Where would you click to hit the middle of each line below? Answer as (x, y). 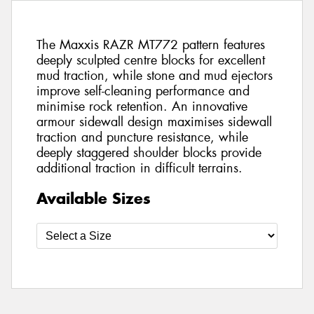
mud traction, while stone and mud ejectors (155, 76)
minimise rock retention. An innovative (142, 107)
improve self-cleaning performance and (143, 91)
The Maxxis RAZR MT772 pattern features (151, 45)
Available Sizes (94, 198)
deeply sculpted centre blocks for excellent (151, 61)
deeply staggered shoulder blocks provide (149, 153)
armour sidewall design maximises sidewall (154, 122)
